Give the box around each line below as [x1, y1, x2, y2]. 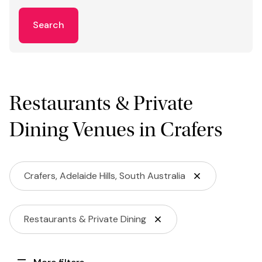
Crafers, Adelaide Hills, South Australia [24, 169, 185, 182]
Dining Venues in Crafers [9, 117, 223, 142]
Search [33, 19, 64, 32]
